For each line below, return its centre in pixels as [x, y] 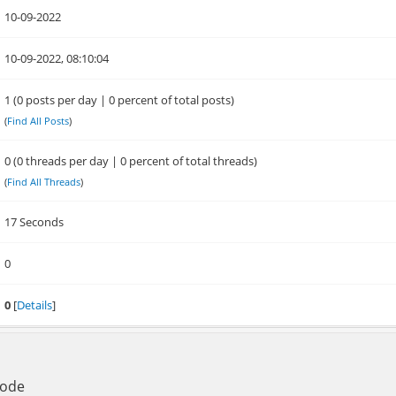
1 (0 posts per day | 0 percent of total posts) [120, 100]
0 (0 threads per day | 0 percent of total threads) [131, 161]
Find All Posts [38, 121]
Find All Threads [44, 182]
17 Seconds [34, 222]
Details [35, 305]
